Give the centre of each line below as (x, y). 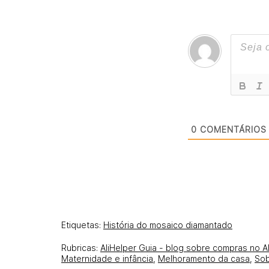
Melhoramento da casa (204, 258)
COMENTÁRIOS (232, 129)
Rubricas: (81, 248)
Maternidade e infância (107, 258)
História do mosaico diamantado (168, 225)
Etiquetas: (82, 225)
